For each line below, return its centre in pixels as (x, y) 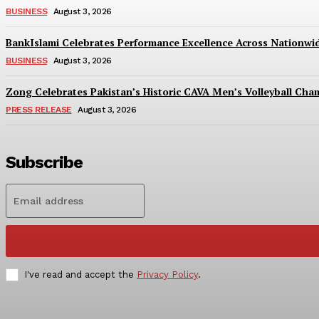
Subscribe (44, 163)
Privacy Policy (167, 275)
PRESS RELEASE (39, 110)
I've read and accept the (80, 275)
